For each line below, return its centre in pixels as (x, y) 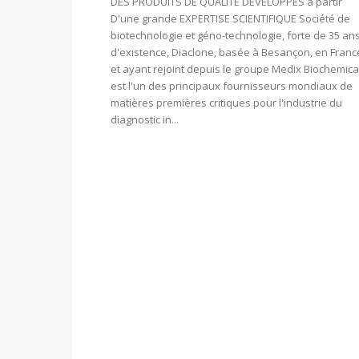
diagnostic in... (145, 120)
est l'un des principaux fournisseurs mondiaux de (232, 86)
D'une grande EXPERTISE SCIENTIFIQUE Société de (230, 19)
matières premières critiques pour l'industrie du (226, 103)
